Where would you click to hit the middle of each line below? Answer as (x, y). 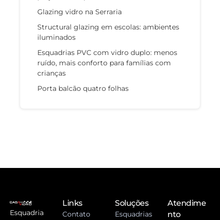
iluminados (56, 38)
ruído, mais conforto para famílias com (104, 63)
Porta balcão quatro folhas (83, 89)
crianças (52, 73)
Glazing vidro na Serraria (80, 12)
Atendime (187, 203)
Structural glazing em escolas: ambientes (108, 27)
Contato (76, 214)
